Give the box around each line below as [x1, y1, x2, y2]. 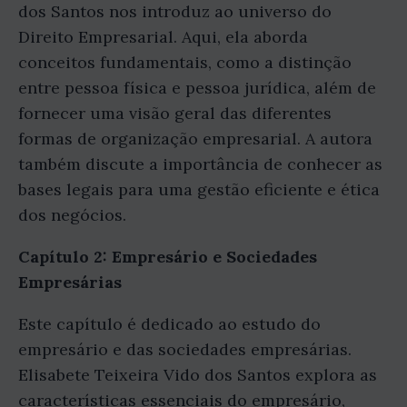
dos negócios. [18, 203, 126, 225]
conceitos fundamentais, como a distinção [18, 51, 352, 73]
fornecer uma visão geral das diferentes [18, 102, 332, 124]
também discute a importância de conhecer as [18, 153, 382, 174]
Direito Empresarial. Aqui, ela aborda [18, 25, 308, 47]
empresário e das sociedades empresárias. [18, 338, 352, 360]
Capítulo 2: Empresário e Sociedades [18, 245, 317, 267]
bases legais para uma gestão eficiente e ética [18, 178, 380, 200]
